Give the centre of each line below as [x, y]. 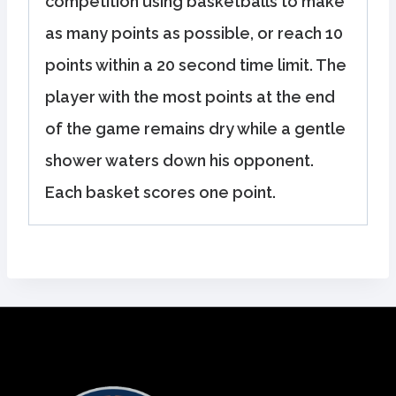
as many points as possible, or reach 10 [194, 34]
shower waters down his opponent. [179, 161]
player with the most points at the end [190, 97]
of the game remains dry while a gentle [195, 129]
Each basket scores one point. [160, 193]
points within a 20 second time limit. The [196, 65]
